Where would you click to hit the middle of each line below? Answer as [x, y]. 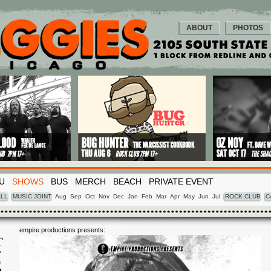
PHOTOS [248, 28]
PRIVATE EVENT [181, 181]
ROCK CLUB [243, 196]
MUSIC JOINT [32, 196]
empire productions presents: [62, 230]
